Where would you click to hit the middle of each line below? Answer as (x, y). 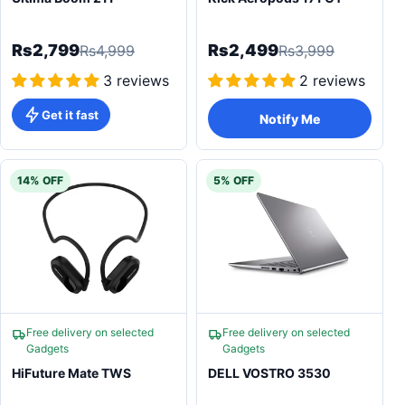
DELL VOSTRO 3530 (269, 373)
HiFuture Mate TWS (71, 373)
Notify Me (290, 118)
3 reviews (136, 80)
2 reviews (332, 80)
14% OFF (40, 180)
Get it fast (70, 114)
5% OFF (234, 180)
